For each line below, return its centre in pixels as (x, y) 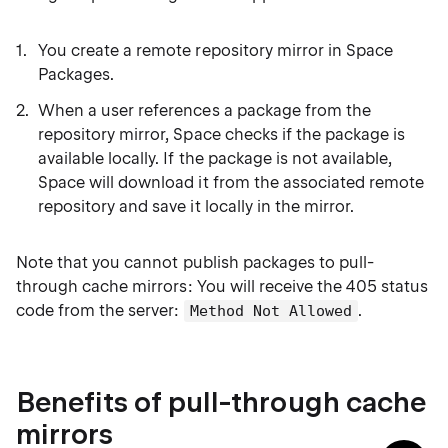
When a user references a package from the (204, 110)
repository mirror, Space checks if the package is (222, 134)
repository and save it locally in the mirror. (196, 206)
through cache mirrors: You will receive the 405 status (222, 286)
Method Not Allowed (270, 311)
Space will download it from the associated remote (231, 182)
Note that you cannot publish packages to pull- (195, 262)
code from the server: (100, 310)
